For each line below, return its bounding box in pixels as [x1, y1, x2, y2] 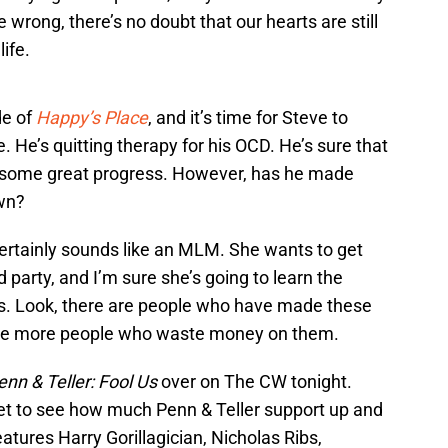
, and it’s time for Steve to [148, 107, 348, 129]
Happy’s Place [36, 107, 148, 129]
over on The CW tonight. [157, 371, 352, 393]
